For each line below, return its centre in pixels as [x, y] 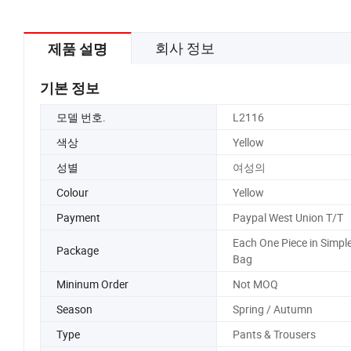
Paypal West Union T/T [288, 217]
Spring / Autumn [272, 309]
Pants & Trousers [274, 334]
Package [78, 251]
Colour [72, 192]
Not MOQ [255, 284]
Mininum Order [92, 284]
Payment [78, 217]
